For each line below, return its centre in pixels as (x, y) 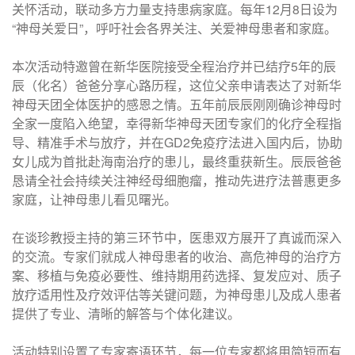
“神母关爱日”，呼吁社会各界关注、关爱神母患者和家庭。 (174, 28)
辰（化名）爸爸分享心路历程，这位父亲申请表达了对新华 (177, 85)
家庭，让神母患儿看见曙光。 (94, 199)
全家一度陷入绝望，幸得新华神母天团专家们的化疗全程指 (177, 123)
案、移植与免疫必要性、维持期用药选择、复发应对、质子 (177, 275)
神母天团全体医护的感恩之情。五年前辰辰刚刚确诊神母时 (177, 104)
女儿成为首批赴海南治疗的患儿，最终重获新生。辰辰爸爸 (177, 161)
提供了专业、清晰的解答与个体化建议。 (126, 313)
